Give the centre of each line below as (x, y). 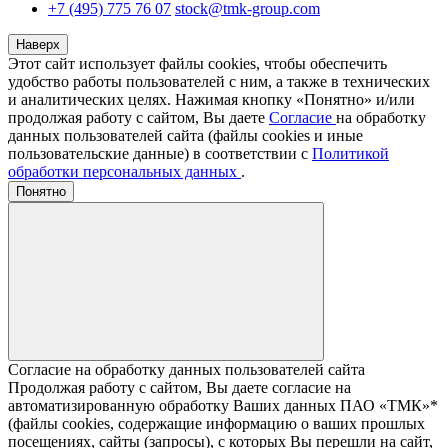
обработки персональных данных (124, 171)
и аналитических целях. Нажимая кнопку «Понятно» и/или (211, 99)
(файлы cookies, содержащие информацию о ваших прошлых (216, 423)
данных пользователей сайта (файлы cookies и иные (185, 135)
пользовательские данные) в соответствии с (160, 153)
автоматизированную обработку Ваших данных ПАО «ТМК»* (223, 405)
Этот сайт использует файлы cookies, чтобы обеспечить (197, 63)
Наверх (38, 44)
